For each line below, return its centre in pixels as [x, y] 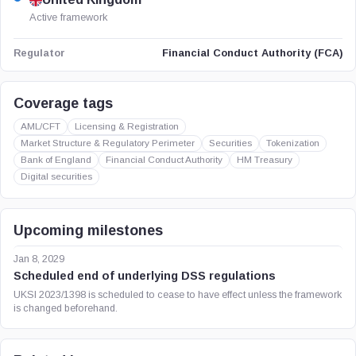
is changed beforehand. [66, 308]
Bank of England [56, 160]
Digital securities [56, 176]
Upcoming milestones [88, 230]
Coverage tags [63, 103]
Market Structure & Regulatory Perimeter [108, 143]
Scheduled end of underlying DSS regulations [145, 276]
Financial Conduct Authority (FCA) [252, 53]
